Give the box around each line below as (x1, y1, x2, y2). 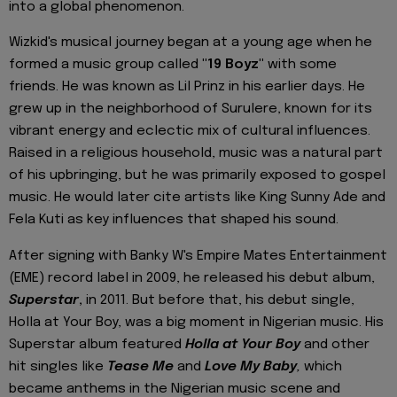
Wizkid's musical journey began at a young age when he (9, 35, 372, 51)
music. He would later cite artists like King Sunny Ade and (9, 191, 385, 206)
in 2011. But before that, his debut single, (82, 292, 354, 307)
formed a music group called (9, 58, 202, 73)
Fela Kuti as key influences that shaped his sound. (9, 213, 342, 228)
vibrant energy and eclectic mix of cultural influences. (9, 124, 370, 139)
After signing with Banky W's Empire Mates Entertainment (9, 248, 387, 263)
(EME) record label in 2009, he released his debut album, (9, 270, 375, 285)
